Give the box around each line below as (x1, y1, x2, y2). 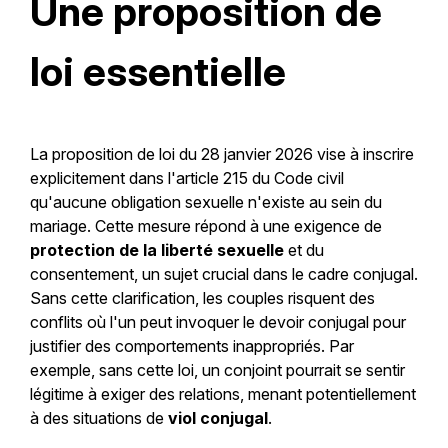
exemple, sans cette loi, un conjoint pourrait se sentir (29, 360, 405, 381)
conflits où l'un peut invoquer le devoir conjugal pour (29, 312, 406, 333)
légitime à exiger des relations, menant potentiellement (29, 384, 416, 405)
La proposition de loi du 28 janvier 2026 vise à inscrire (29, 144, 414, 165)
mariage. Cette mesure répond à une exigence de (29, 216, 382, 237)
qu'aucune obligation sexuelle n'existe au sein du (29, 192, 382, 213)
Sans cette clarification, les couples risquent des (29, 288, 375, 309)
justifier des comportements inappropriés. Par (29, 336, 354, 357)
